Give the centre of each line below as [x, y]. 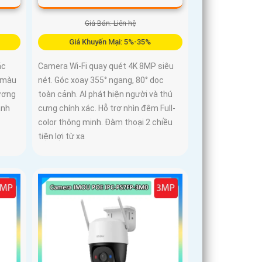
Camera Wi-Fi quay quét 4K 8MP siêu [106, 66]
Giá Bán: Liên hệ [110, 24]
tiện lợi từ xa [62, 137]
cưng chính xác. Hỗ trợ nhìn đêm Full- [107, 108]
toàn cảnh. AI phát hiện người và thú [106, 94]
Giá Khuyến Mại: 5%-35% [110, 42]
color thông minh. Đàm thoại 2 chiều [106, 123]
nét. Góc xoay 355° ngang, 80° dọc [101, 80]
